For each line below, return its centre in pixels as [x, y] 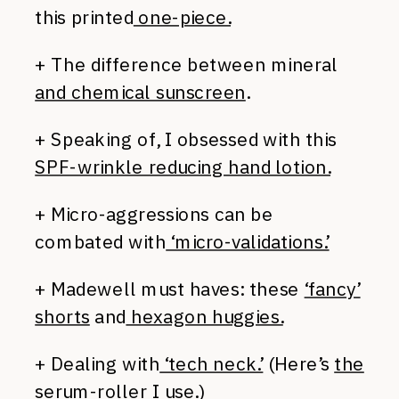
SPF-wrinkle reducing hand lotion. [183, 166]
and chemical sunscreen [140, 91]
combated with [101, 241]
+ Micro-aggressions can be [154, 214]
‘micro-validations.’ [248, 241]
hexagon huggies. [204, 316]
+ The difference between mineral [187, 64]
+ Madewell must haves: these [170, 289]
